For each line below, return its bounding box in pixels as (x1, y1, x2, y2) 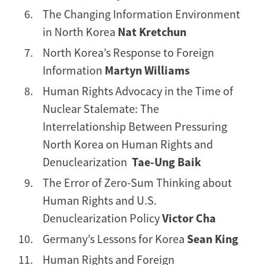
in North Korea (43, 24, 118, 39)
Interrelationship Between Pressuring (43, 118, 227, 134)
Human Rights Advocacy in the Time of (43, 83, 233, 98)
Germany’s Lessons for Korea (43, 231, 187, 246)
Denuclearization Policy (43, 210, 162, 225)
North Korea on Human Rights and (43, 136, 213, 151)
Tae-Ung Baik (132, 154, 201, 169)
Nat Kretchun (118, 24, 186, 39)
